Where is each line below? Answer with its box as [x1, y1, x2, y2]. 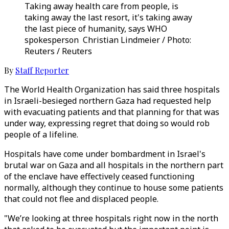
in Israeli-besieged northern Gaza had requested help [4, 95, 211, 106]
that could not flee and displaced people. [4, 193, 158, 204]
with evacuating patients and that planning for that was [4, 106, 219, 118]
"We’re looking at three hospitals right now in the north [4, 213, 218, 224]
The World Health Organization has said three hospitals [4, 84, 220, 95]
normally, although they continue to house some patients [4, 182, 223, 193]
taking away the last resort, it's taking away [25, 12, 192, 23]
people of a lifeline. [4, 129, 78, 140]
